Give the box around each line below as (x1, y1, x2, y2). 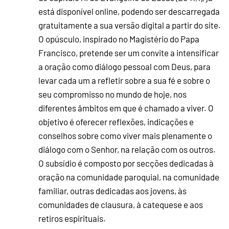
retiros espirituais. (38, 212, 106, 224)
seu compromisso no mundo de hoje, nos (38, 88, 187, 100)
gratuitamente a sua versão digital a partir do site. (38, 19, 221, 31)
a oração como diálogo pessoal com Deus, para (38, 60, 211, 72)
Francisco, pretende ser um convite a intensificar (38, 47, 219, 58)
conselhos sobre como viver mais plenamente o (38, 129, 212, 141)
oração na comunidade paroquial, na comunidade (38, 171, 219, 182)
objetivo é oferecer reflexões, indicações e (38, 116, 194, 127)
